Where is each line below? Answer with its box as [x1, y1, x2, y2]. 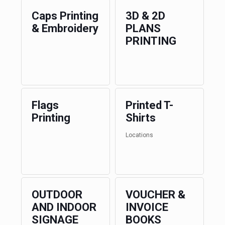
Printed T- [125, 99, 173, 111]
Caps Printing [31, 10, 98, 22]
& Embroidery [31, 22, 98, 35]
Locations [125, 132, 153, 139]
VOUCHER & [125, 188, 185, 201]
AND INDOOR [31, 201, 96, 213]
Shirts [125, 111, 156, 124]
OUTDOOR [31, 188, 82, 201]
